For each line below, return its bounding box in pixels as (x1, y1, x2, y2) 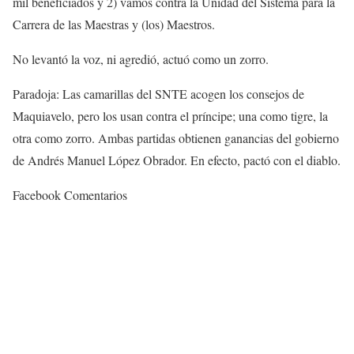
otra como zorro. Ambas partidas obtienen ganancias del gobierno (13, 130, 339, 146)
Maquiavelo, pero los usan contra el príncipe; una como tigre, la (13, 107, 328, 124)
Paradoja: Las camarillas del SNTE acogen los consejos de (13, 85, 304, 102)
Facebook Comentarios (13, 186, 127, 203)
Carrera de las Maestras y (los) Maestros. (13, 16, 215, 32)
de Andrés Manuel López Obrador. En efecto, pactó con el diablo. (13, 152, 341, 168)
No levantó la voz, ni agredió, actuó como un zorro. (13, 51, 269, 67)
